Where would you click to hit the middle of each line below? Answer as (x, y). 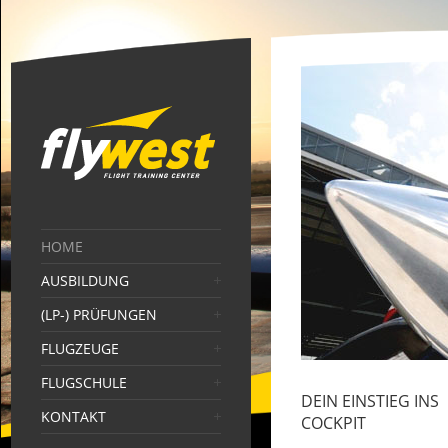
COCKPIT (333, 423)
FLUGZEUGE (79, 348)
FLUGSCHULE (83, 382)
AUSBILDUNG (84, 280)
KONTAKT (73, 416)
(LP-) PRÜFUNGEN (98, 314)
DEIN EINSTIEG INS (369, 401)
